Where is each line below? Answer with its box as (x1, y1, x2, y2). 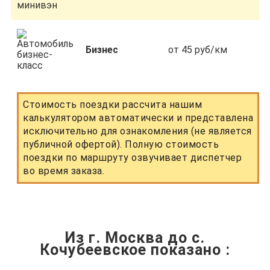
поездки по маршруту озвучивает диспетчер (23, 152, 242, 163)
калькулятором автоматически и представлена (23, 112, 253, 124)
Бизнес (86, 44, 118, 55)
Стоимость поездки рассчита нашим (23, 99, 202, 110)
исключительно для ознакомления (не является (23, 125, 252, 137)
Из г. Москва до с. (65, 229, 205, 246)
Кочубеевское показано (40, 241, 225, 259)
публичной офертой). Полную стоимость (23, 139, 219, 150)
